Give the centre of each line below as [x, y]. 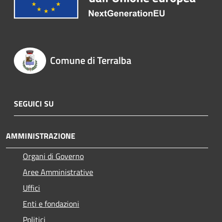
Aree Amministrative [58, 172]
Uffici [31, 188]
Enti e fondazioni [51, 204]
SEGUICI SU [34, 104]
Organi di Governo [53, 156]
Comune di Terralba [90, 60]
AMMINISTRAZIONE [41, 136]
